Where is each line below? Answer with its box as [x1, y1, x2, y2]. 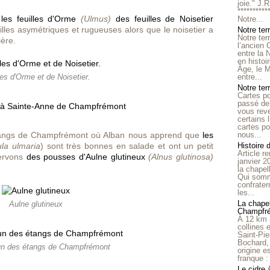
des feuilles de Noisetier [115, 14, 213, 24]
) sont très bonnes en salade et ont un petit [40, 141, 214, 151]
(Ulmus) [81, 14, 111, 24]
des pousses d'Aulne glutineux [26, 152, 145, 162]
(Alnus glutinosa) [148, 152, 214, 162]
